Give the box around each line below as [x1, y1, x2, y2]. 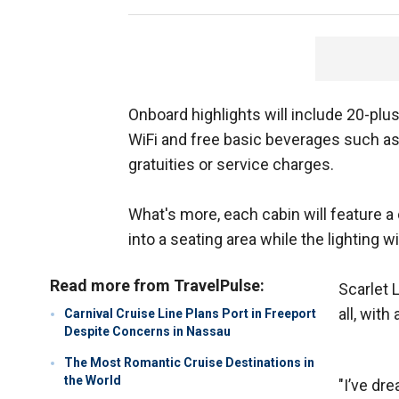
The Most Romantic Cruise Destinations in [64, 355, 314, 370]
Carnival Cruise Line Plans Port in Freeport [64, 306, 316, 322]
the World [64, 373, 121, 388]
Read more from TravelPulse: [50, 276, 265, 296]
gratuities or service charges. [128, 155, 334, 175]
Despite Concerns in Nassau [64, 324, 231, 339]
